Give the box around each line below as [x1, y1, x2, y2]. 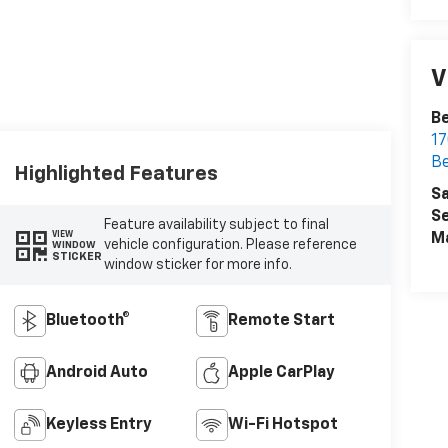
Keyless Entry [45, 417, 152, 433]
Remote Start [228, 313, 336, 329]
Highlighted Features [13, 164, 218, 185]
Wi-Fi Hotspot [228, 417, 339, 433]
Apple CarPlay [228, 365, 336, 381]
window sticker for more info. [103, 258, 292, 273]
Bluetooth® [45, 313, 130, 329]
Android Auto [45, 365, 148, 381]
